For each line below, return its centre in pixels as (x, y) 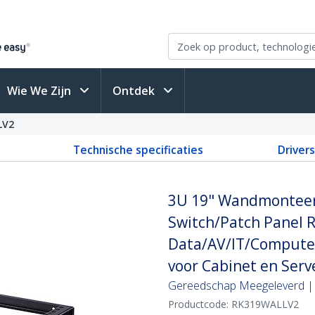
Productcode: (200, 304)
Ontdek (135, 91)
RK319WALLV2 (265, 304)
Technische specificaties (138, 150)
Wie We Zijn (40, 91)
